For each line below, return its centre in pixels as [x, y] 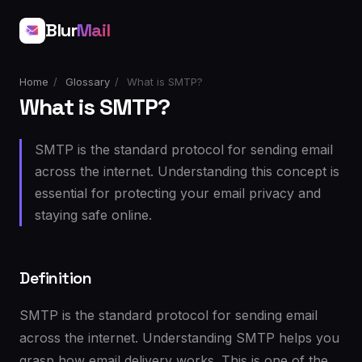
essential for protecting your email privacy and [178, 193]
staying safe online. [93, 215]
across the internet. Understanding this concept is [187, 171]
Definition [55, 278]
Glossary [88, 82]
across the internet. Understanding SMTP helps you [179, 338]
